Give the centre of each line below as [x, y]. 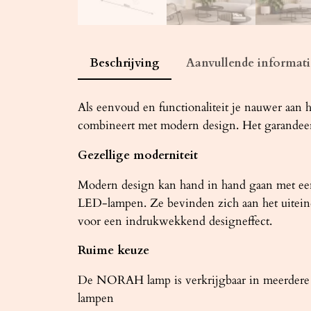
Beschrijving [124, 63]
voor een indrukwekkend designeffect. [175, 221]
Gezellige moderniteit [138, 155]
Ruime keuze [114, 251]
